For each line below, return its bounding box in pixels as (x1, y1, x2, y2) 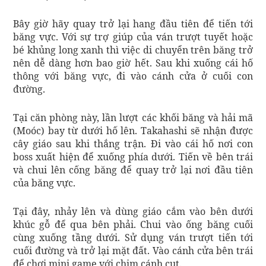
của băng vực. (13, 176, 75, 189)
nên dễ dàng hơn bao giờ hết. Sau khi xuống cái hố (13, 56, 253, 69)
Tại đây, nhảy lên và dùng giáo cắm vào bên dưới (13, 204, 253, 218)
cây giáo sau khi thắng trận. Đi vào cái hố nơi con (13, 137, 253, 150)
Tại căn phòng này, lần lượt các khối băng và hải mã (13, 110, 253, 124)
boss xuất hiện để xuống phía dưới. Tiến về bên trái (13, 150, 253, 163)
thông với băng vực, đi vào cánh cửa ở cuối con (13, 69, 253, 83)
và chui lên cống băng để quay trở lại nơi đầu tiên (13, 163, 253, 176)
